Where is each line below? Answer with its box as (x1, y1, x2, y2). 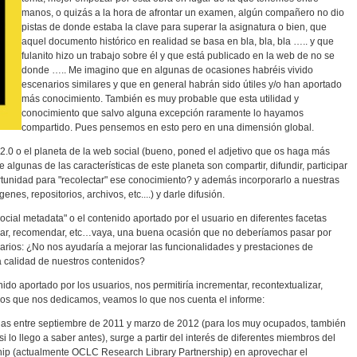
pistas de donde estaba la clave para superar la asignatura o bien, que (22, 22, 327, 33)
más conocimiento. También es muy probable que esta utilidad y (22, 93, 299, 104)
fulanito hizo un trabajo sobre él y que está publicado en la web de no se (22, 50, 335, 61)
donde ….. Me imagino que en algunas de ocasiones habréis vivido (22, 65, 313, 76)
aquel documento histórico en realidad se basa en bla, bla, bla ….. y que (22, 36, 334, 47)
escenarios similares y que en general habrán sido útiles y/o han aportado (22, 79, 342, 90)
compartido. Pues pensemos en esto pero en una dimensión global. (22, 122, 314, 133)
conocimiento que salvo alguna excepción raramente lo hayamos (22, 108, 304, 119)
